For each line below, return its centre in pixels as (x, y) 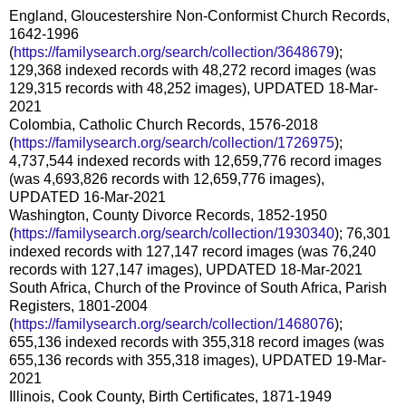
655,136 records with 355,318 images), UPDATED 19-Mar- (198, 360)
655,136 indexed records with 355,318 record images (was (197, 342)
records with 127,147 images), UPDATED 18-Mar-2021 (186, 269)
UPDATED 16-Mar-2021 (87, 197)
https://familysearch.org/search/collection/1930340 (174, 233)
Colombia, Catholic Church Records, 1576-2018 (164, 124)
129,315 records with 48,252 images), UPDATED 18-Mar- (193, 88)
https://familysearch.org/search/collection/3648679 (174, 52)
